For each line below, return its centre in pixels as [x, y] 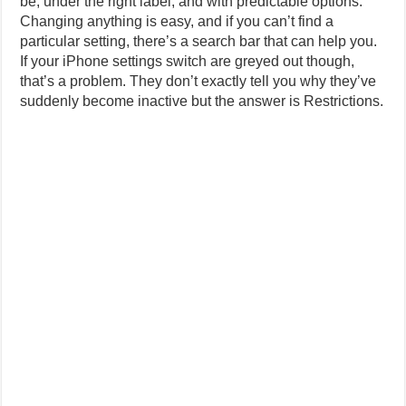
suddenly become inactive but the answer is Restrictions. [202, 101]
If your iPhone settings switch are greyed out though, [188, 61]
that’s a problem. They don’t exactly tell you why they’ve [198, 81]
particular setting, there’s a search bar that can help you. [199, 41]
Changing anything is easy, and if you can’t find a [177, 21]
